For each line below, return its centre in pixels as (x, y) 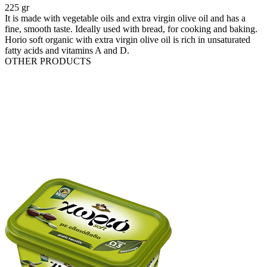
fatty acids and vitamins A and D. (67, 51)
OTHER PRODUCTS (48, 61)
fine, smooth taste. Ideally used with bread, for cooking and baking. (131, 29)
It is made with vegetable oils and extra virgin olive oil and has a (125, 18)
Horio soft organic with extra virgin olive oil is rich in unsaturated (128, 40)
